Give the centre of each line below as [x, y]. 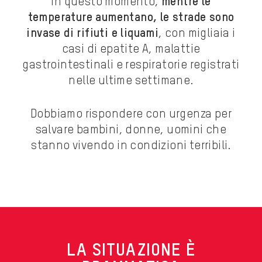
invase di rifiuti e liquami [93, 34]
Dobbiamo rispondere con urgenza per [131, 115]
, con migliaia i [197, 34]
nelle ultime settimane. [131, 82]
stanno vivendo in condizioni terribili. [131, 146]
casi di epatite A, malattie [131, 50]
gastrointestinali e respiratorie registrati [131, 66]
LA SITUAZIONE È [131, 251]
